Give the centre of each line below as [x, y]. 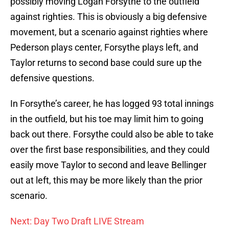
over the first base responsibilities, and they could [110, 150]
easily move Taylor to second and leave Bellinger [108, 165]
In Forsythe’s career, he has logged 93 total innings [112, 104]
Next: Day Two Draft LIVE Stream [77, 221]
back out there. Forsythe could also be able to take [112, 134]
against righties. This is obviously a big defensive [109, 17]
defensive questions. [52, 78]
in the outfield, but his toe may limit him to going [107, 119]
